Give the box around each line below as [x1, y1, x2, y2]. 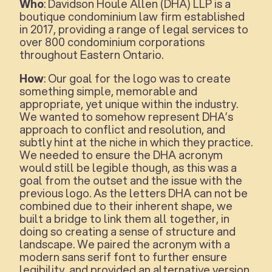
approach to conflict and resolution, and [19, 121, 225, 137]
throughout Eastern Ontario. [19, 46, 163, 63]
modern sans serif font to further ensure [19, 248, 227, 265]
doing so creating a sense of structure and [19, 223, 236, 239]
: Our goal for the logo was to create [44, 70, 231, 86]
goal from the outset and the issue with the [19, 172, 242, 188]
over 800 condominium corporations [19, 33, 205, 50]
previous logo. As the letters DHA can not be [19, 185, 248, 201]
